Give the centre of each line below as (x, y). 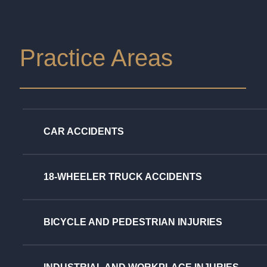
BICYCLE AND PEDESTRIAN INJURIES (133, 222)
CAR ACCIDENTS (84, 132)
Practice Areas (96, 58)
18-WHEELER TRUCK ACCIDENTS (123, 177)
